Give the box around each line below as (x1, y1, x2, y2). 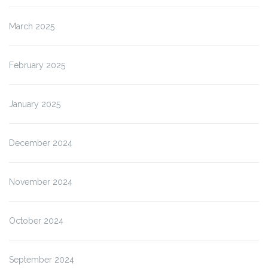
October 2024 (9, 215, 63, 226)
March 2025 (9, 21, 54, 31)
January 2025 (9, 99, 60, 109)
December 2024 (9, 138, 72, 148)
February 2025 (9, 60, 65, 70)
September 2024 (9, 254, 74, 264)
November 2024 (9, 176, 72, 187)
